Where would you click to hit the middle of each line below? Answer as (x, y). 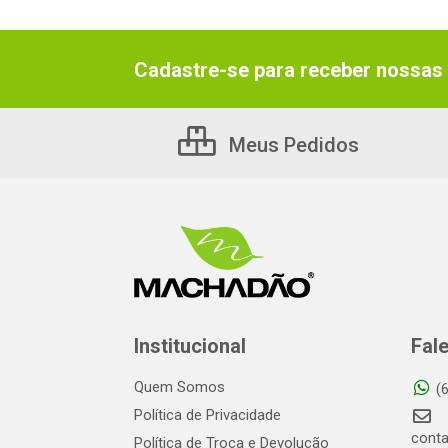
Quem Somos (179, 387)
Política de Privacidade (207, 415)
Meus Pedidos (291, 145)
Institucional (190, 346)
